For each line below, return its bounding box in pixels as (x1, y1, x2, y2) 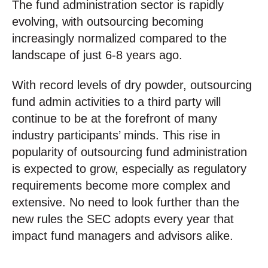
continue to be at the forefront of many (12, 112, 217, 126)
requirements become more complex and (12, 179, 230, 193)
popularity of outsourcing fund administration (12, 145, 247, 159)
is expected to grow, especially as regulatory (12, 162, 246, 176)
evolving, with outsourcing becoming (12, 14, 203, 28)
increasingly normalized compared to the (12, 31, 227, 45)
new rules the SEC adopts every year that (12, 212, 234, 226)
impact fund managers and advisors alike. (12, 229, 233, 243)
